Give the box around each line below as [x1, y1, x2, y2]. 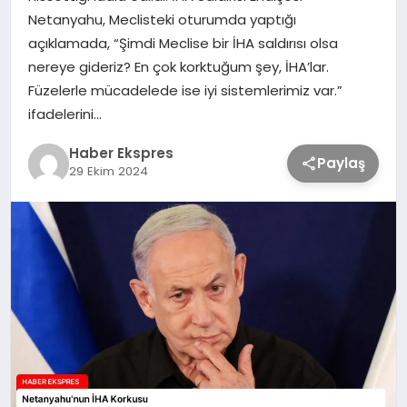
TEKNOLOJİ [14, 42, 84, 61]
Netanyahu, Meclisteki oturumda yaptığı [27, 10, 296, 30]
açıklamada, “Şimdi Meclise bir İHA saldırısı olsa [27, 34, 338, 54]
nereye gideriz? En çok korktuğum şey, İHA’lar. [27, 57, 329, 77]
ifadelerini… [27, 104, 102, 124]
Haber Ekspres [68, 143, 174, 163]
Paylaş [317, 154, 366, 174]
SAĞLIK [14, 95, 59, 114]
